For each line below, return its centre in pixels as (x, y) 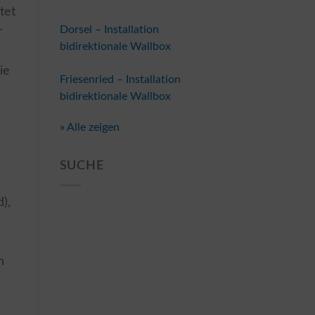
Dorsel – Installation (109, 29)
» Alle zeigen (89, 127)
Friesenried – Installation (120, 79)
